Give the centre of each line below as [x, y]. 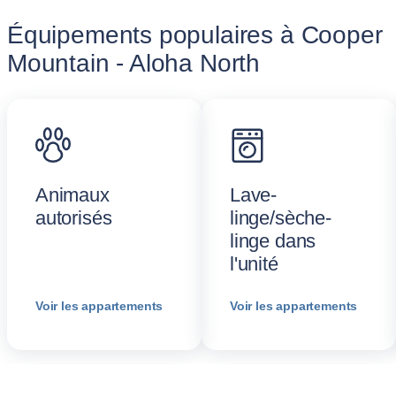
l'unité [254, 264]
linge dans [273, 241]
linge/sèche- [281, 218]
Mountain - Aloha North [134, 63]
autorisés [74, 218]
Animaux [72, 195]
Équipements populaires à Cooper [195, 35]
